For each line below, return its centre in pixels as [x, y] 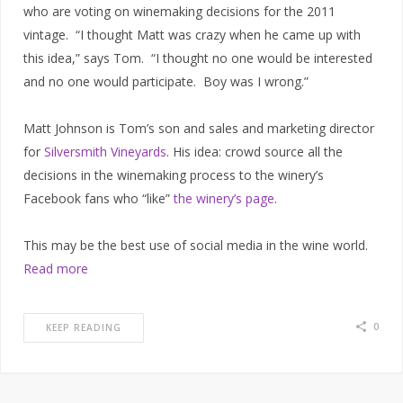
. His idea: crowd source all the [255, 152]
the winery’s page [224, 199]
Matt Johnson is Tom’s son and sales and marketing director [199, 129]
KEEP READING [84, 328]
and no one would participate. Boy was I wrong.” [166, 82]
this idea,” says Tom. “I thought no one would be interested [198, 58]
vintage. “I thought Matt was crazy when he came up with [192, 35]
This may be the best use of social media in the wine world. [196, 246]
